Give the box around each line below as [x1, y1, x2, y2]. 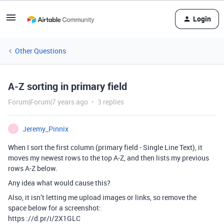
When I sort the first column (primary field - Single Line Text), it [8, 142, 202, 152]
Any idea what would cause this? [8, 178, 110, 187]
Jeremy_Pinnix [22, 124, 68, 133]
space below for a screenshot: [8, 203, 101, 212]
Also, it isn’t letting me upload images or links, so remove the [8, 192, 196, 202]
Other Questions [15, 46, 66, 55]
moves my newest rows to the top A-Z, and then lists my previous [8, 153, 209, 162]
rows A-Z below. [8, 163, 57, 173]
